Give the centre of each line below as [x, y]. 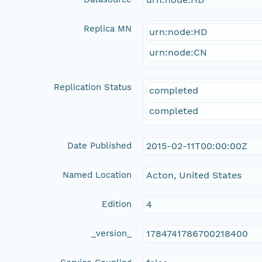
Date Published [100, 145]
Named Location [97, 175]
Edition [117, 204]
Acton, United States [194, 175]
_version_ [112, 233]
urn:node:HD [179, 32]
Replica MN [108, 28]
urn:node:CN [178, 52]
